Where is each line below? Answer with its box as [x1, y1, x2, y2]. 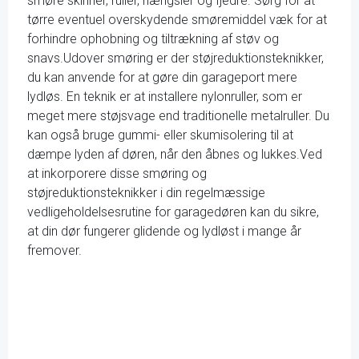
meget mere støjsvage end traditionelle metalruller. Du [27, 108, 329, 123]
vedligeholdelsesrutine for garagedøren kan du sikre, [27, 204, 319, 220]
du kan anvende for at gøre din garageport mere [27, 70, 297, 85]
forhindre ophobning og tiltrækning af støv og [27, 31, 279, 46]
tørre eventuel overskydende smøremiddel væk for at [27, 12, 327, 27]
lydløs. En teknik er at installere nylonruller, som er [27, 89, 302, 104]
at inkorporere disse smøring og [27, 166, 207, 181]
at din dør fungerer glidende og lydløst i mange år [27, 224, 301, 239]
